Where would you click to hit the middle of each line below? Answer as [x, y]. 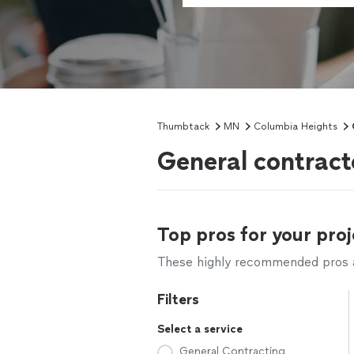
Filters [178, 299]
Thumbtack [183, 126]
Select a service [200, 329]
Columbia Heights [296, 126]
